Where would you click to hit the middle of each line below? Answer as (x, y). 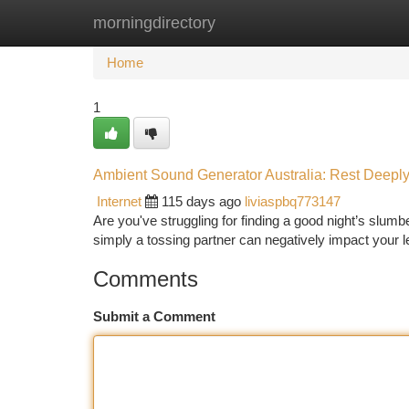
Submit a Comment (154, 316)
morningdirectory (154, 23)
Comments (146, 279)
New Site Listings (236, 22)
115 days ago (201, 201)
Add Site (340, 22)
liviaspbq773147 (293, 201)
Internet (119, 201)
